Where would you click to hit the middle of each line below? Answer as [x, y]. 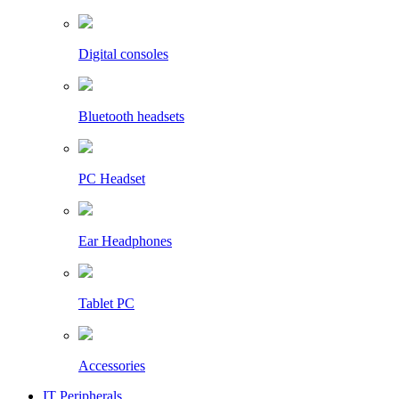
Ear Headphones [125, 241]
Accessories [112, 366]
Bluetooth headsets [131, 117]
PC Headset [112, 179]
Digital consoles [123, 54]
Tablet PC [106, 304]
